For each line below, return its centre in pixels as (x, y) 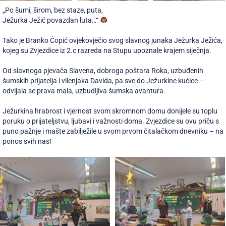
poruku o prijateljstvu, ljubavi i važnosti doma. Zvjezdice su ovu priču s (111, 121)
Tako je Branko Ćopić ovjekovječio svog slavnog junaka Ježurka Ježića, (112, 40)
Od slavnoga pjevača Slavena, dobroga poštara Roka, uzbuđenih (103, 71)
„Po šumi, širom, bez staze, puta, (53, 10)
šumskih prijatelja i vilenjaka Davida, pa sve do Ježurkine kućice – (103, 81)
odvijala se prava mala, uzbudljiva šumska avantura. (84, 91)
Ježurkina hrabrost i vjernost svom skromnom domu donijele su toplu (110, 111)
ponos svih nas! (27, 141)
